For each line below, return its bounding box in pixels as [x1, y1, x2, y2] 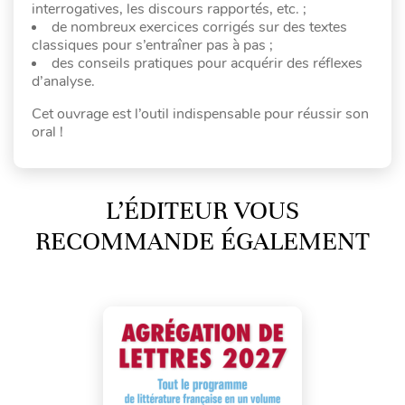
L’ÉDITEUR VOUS [106, 194, 299, 226]
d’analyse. [32, 71, 95, 91]
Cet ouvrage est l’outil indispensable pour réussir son [32, 103, 369, 124]
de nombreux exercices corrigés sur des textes [52, 16, 347, 37]
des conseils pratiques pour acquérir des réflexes [52, 52, 363, 73]
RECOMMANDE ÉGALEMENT [35, 225, 370, 257]
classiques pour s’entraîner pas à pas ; [32, 34, 273, 55]
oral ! [32, 121, 63, 142]
